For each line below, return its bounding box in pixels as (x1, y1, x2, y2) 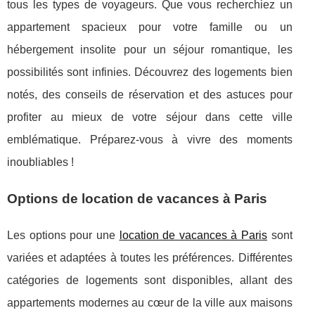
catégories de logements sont (7, 274, 173, 286)
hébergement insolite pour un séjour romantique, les (7, 44, 292, 56)
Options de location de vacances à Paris (7, 191, 267, 206)
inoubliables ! (7, 156, 74, 168)
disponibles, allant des (172, 274, 292, 286)
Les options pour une (7, 229, 120, 241)
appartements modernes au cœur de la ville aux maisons (7, 297, 292, 309)
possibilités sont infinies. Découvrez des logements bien (7, 66, 292, 78)
